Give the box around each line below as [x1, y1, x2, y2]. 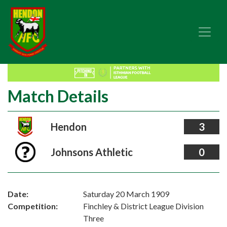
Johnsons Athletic [50, 146, 133, 158]
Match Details [8, 86, 108, 106]
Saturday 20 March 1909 [83, 189, 170, 199]
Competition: [8, 201, 58, 211]
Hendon [50, 121, 87, 133]
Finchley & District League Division [83, 201, 204, 211]
